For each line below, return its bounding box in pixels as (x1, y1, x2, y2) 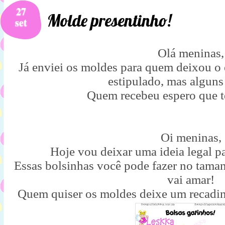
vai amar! (167, 173, 214, 186)
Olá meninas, (158, 46, 224, 60)
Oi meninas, (160, 131, 221, 144)
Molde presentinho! (47, 10, 171, 31)
